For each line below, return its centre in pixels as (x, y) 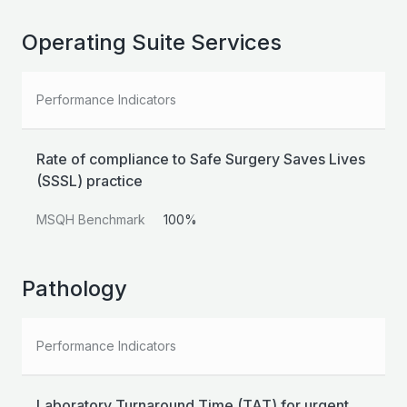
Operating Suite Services (152, 43)
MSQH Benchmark (91, 220)
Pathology (74, 289)
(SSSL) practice (89, 181)
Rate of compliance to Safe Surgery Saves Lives (201, 159)
